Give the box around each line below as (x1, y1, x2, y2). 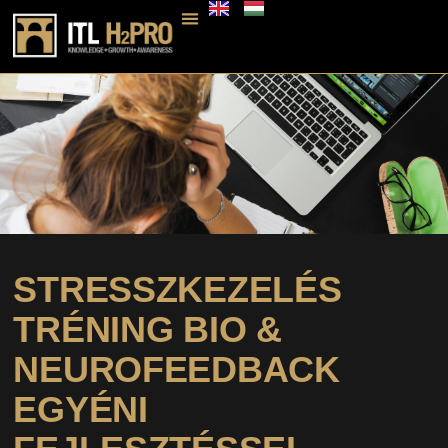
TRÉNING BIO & (13, 308, 282, 350)
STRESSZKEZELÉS (13, 268, 342, 310)
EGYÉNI (13, 388, 148, 430)
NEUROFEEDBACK (13, 348, 340, 390)
